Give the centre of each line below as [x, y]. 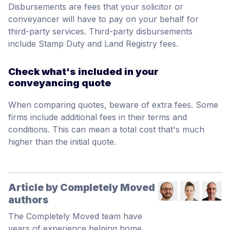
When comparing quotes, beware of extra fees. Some [113, 104]
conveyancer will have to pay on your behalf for [103, 19]
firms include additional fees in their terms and [98, 117]
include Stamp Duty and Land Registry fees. [93, 43]
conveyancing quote [60, 83]
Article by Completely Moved [82, 187]
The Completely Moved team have [75, 216]
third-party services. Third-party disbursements [100, 31]
